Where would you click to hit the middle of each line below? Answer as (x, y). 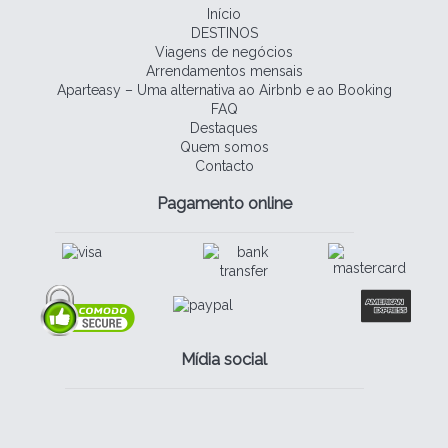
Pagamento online (224, 204)
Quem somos (224, 147)
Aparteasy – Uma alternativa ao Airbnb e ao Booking (224, 90)
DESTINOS (224, 33)
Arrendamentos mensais (224, 71)
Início (224, 14)
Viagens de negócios (224, 52)
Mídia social (224, 360)
